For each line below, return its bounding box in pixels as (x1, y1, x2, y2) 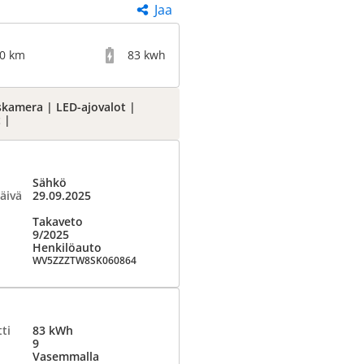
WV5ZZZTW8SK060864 (32, 253, 136, 267)
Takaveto (32, 214, 83, 229)
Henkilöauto (32, 240, 102, 255)
